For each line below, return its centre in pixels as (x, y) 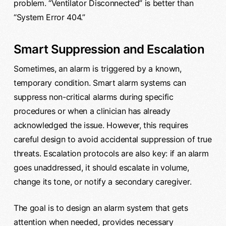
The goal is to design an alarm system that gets (101, 208)
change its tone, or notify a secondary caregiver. (102, 182)
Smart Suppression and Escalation (109, 49)
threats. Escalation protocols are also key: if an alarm (111, 154)
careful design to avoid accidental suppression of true (112, 139)
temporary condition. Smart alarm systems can (100, 83)
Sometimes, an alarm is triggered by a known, (97, 69)
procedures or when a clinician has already (92, 111)
